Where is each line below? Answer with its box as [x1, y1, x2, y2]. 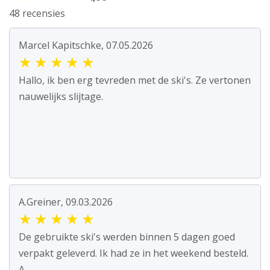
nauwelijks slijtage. [19, 90, 103, 104]
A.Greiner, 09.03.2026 [19, 195, 113, 209]
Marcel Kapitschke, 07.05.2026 [19, 39, 153, 52]
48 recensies [9, 7, 65, 20]
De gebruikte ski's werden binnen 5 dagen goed [19, 230, 235, 244]
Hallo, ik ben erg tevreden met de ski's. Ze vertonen [19, 74, 251, 87]
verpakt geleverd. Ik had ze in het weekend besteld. [19, 246, 248, 260]
